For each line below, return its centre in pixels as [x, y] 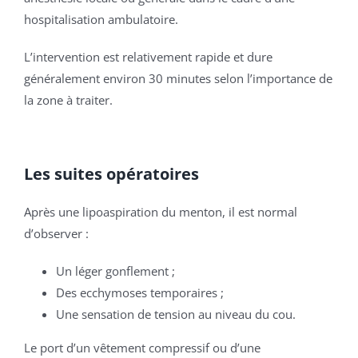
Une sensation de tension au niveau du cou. [176, 314]
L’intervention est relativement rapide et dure [148, 57]
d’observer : [56, 234]
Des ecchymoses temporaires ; [140, 293]
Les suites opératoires [111, 174]
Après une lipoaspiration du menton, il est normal [161, 212]
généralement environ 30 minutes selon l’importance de [178, 79]
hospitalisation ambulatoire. [101, 20]
